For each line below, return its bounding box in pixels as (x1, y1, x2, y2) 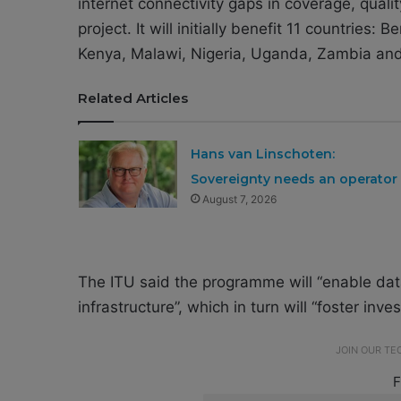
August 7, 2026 (201, 192, 277, 207)
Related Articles (78, 90, 188, 107)
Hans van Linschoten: (190, 146, 335, 163)
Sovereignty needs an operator (190, 171, 397, 188)
